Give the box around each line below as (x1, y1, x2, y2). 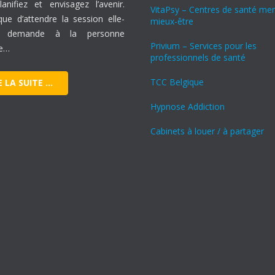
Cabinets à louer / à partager (150, 125, 264, 137)
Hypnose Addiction (150, 101, 225, 112)
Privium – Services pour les (150, 40, 257, 52)
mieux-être (150, 15, 193, 27)
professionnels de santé (150, 52, 246, 63)
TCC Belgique (150, 76, 204, 88)
